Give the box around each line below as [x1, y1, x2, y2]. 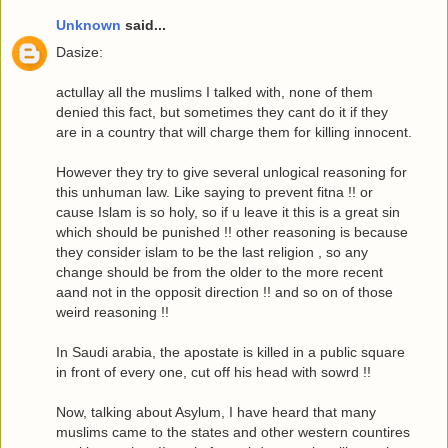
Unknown [56, 17, 121, 34]
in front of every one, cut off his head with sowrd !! [56, 364, 371, 381]
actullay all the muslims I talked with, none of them [56, 84, 373, 101]
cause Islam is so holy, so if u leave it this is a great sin [56, 204, 400, 221]
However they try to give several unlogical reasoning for [56, 164, 407, 181]
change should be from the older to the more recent [56, 264, 383, 281]
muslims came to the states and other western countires [56, 424, 410, 441]
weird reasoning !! [56, 304, 169, 321]
